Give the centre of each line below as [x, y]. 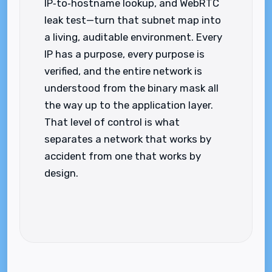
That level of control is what [112, 122]
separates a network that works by [128, 139]
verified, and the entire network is [123, 71]
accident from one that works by [123, 156]
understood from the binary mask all [131, 88]
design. [61, 173]
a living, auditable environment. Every [133, 37]
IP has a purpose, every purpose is [124, 54]
